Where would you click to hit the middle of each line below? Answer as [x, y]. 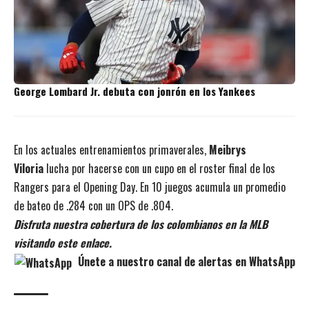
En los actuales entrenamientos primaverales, [111, 149]
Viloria [30, 168]
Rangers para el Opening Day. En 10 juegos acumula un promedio [150, 187]
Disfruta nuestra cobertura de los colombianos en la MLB [141, 224]
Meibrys [228, 149]
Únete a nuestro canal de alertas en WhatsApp [185, 261]
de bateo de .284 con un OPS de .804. [93, 205]
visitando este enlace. [63, 242]
